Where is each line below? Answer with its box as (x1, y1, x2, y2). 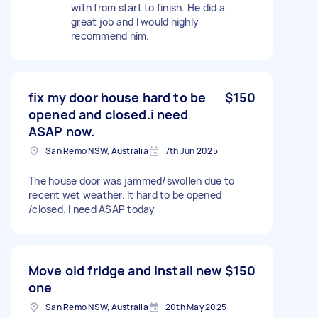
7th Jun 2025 (165, 144, 218, 157)
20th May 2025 (165, 300, 226, 313)
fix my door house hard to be (28, 88, 207, 106)
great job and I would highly (71, 14, 199, 28)
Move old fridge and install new (28, 261, 222, 279)
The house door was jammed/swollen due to (28, 173, 234, 187)
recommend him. (71, 28, 150, 43)
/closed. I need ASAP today (28, 202, 155, 216)
